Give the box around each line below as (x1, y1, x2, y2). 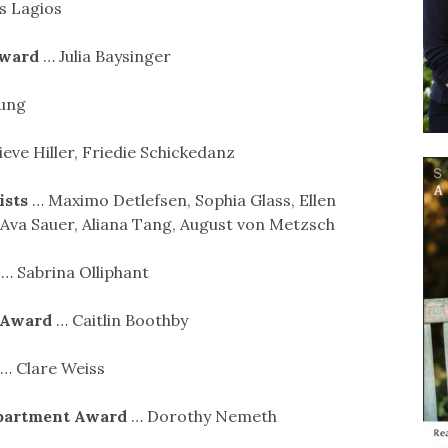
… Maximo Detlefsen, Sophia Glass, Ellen (27, 189, 336, 210)
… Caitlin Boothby (55, 309, 188, 330)
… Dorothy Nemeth (130, 405, 277, 426)
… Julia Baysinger (38, 45, 171, 66)
